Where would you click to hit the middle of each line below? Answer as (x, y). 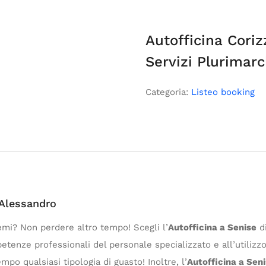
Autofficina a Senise (212, 227)
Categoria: (169, 92)
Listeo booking (223, 92)
